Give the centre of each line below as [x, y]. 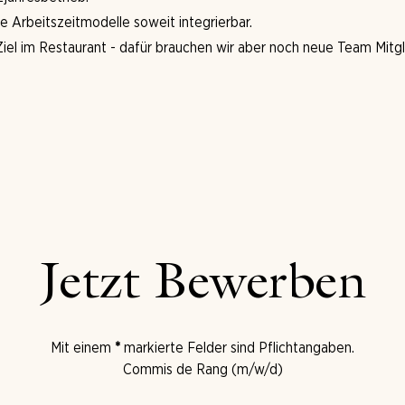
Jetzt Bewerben [202, 287]
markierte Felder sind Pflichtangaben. [237, 348]
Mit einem [83, 348]
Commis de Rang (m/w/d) [202, 369]
